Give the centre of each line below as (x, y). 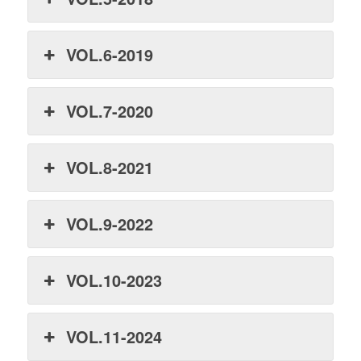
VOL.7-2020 (110, 110)
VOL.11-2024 (114, 336)
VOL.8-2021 (110, 167)
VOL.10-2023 (114, 280)
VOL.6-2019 (110, 54)
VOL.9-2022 (110, 223)
